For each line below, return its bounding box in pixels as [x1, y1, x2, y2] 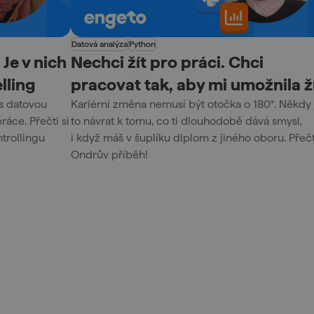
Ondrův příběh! [70, 148, 148, 162]
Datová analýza [71, 39, 128, 50]
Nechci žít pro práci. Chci [70, 52, 264, 73]
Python [128, 39, 156, 50]
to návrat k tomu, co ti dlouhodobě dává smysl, [70, 114, 302, 128]
